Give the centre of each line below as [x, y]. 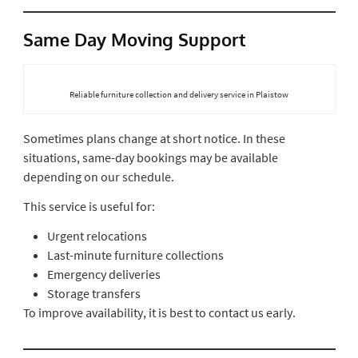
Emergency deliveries [103, 274]
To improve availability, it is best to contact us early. [159, 312]
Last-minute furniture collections [135, 255]
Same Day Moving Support [134, 39]
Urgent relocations [97, 235]
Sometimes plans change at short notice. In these [154, 138]
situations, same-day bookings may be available [150, 157]
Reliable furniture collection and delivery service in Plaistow [179, 94]
